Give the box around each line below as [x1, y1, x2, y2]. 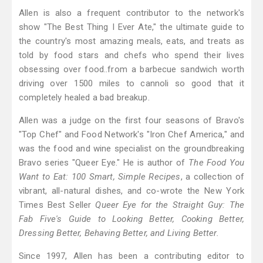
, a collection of [180, 171, 244, 183]
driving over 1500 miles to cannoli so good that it [19, 78, 244, 89]
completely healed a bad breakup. [19, 92, 150, 103]
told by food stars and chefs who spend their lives [19, 50, 244, 61]
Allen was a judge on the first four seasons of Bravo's [19, 115, 244, 126]
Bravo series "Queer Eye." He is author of [19, 157, 189, 168]
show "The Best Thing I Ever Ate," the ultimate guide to [19, 22, 244, 33]
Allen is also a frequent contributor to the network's [19, 8, 244, 19]
